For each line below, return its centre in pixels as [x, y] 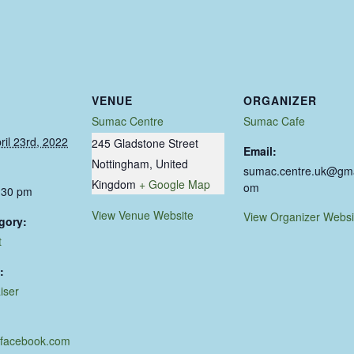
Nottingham [121, 163]
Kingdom [114, 184]
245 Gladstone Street [145, 143]
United [172, 163]
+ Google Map [175, 184]
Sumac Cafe [274, 121]
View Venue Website [143, 215]
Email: [260, 151]
